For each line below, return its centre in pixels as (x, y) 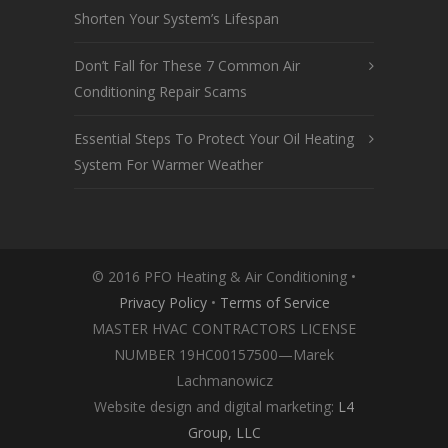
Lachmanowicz (224, 380)
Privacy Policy (162, 302)
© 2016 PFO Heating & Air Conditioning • (224, 276)
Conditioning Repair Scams (160, 91)
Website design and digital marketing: (216, 406)
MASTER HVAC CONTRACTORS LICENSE (224, 328)
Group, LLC (224, 432)
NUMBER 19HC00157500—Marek (224, 354)
